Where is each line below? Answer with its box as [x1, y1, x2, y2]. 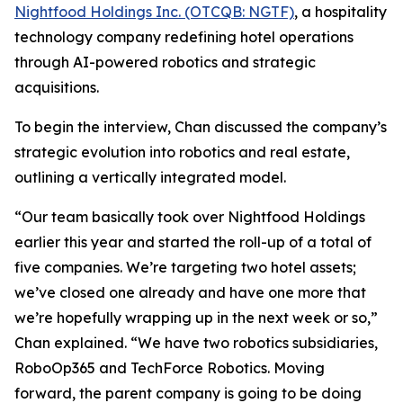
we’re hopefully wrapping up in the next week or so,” [14, 309, 378, 327]
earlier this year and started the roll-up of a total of [14, 233, 372, 251]
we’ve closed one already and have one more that [14, 283, 366, 301]
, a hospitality [294, 3, 387, 21]
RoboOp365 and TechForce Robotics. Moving [14, 359, 325, 377]
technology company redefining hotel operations [14, 28, 354, 46]
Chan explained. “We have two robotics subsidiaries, [14, 334, 378, 352]
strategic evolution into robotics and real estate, [14, 143, 350, 161]
